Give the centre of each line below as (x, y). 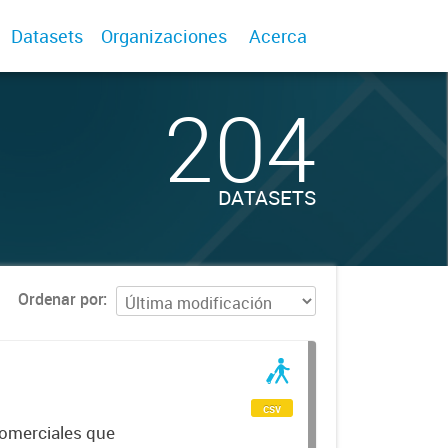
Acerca (278, 36)
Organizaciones (164, 36)
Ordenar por (60, 299)
